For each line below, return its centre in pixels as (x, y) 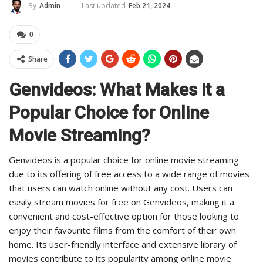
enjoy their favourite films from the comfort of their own (122, 230)
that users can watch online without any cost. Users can (121, 188)
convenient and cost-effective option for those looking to (124, 216)
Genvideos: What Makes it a (117, 90)
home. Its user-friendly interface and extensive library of (123, 245)
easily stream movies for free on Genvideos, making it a (122, 202)
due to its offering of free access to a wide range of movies (129, 174)
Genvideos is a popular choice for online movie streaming (124, 160)
